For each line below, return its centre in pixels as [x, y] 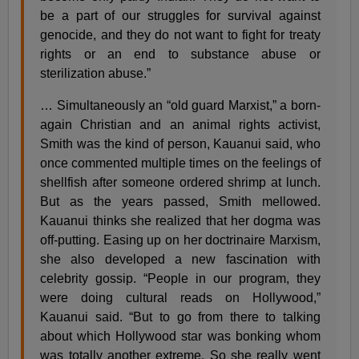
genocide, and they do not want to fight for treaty [180, 34]
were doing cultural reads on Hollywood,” [180, 297]
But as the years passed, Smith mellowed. [180, 201]
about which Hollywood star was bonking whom [180, 336]
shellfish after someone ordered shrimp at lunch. [180, 182]
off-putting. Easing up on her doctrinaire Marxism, [180, 240]
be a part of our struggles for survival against [180, 15]
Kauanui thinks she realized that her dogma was [180, 220]
